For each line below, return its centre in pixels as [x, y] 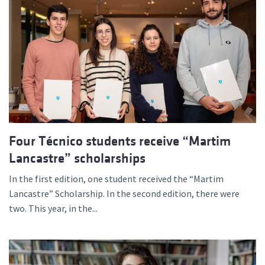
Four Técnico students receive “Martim [120, 141]
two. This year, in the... [53, 209]
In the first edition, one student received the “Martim [116, 179]
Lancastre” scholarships [77, 159]
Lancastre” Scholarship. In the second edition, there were [124, 194]
